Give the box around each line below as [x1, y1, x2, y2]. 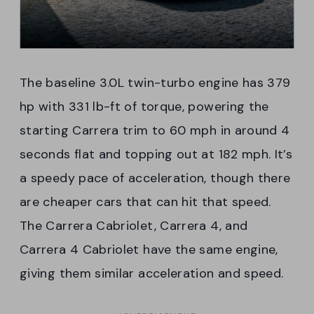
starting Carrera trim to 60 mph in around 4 [20, 122, 290, 139]
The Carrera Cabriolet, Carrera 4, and [20, 217, 248, 235]
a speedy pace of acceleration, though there [20, 170, 291, 187]
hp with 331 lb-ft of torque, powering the [20, 98, 269, 116]
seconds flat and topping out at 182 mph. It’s [20, 146, 293, 163]
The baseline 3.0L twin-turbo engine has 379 [20, 74, 291, 92]
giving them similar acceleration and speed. [20, 265, 284, 282]
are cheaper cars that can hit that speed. [20, 193, 271, 211]
